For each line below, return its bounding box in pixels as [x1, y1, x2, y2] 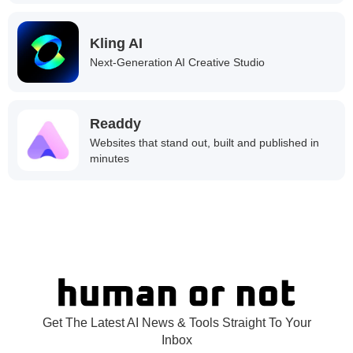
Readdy [90, 116, 141, 132]
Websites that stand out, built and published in [90, 136, 319, 150]
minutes [90, 152, 129, 165]
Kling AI [90, 35, 143, 52]
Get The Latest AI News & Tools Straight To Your [42, 315, 311, 329]
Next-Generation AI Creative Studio [90, 56, 265, 69]
